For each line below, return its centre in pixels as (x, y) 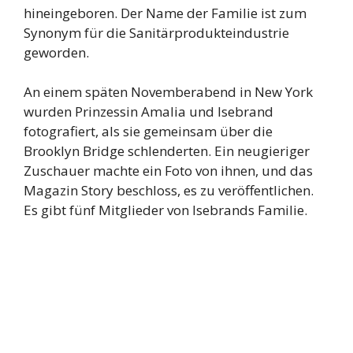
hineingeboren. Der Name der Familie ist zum (165, 13)
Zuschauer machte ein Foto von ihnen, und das (168, 171)
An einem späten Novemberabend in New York (168, 92)
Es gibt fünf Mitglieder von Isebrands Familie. (165, 210)
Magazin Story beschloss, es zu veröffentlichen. (169, 191)
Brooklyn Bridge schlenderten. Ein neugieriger (167, 151)
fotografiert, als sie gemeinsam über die (148, 132)
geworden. (56, 52)
